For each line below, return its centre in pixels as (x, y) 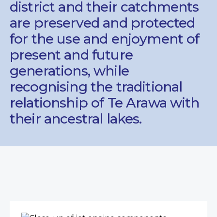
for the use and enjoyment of (105, 39)
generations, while (69, 70)
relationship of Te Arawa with (105, 102)
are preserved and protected (102, 23)
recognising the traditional (96, 86)
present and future (71, 54)
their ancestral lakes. (76, 118)
